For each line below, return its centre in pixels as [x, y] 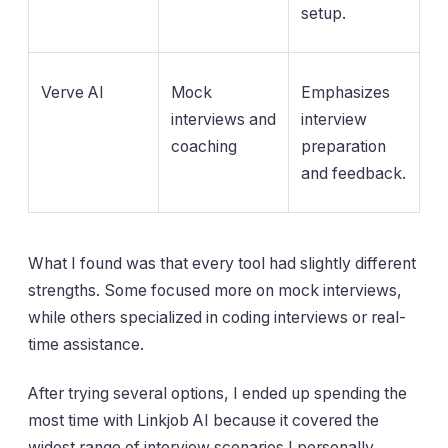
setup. [323, 13]
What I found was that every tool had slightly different [222, 263]
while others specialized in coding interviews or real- [217, 317]
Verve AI [72, 92]
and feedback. [353, 173]
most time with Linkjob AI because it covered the [203, 420]
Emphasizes [345, 92]
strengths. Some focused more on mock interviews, [215, 290]
